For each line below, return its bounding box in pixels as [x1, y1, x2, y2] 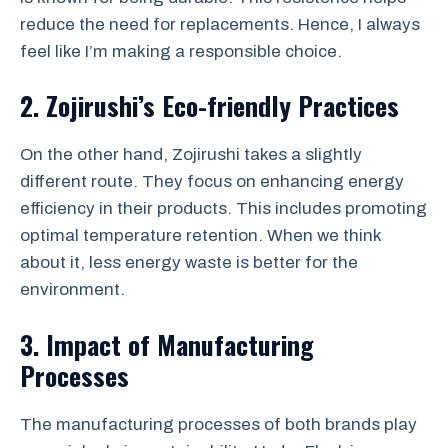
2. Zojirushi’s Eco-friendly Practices [20, 86, 399, 126]
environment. [20, 280, 125, 300]
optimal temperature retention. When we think [20, 226, 381, 246]
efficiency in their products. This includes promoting [20, 199, 427, 219]
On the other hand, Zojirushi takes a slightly [20, 145, 362, 165]
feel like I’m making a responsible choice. [20, 41, 342, 61]
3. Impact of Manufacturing [20, 324, 314, 364]
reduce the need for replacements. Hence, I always [20, 14, 420, 34]
